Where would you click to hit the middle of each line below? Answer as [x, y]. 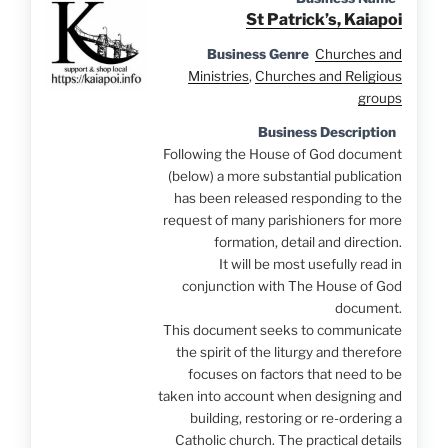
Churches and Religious [328, 76]
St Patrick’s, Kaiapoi [323, 20]
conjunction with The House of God [291, 286]
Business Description [326, 132]
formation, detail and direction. [307, 242]
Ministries [218, 76]
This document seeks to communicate [282, 330]
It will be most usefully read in [310, 264]
